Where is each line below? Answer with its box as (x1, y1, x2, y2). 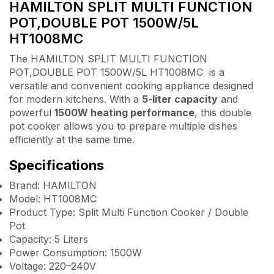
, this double (194, 106, 251, 119)
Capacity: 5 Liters (9, 233, 88, 246)
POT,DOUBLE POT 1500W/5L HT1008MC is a (9, 65, 224, 78)
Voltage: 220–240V (9, 260, 96, 273)
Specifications (9, 157, 104, 174)
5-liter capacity (142, 92, 218, 105)
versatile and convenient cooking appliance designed (9, 79, 253, 92)
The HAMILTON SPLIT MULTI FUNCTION (9, 52, 207, 65)
